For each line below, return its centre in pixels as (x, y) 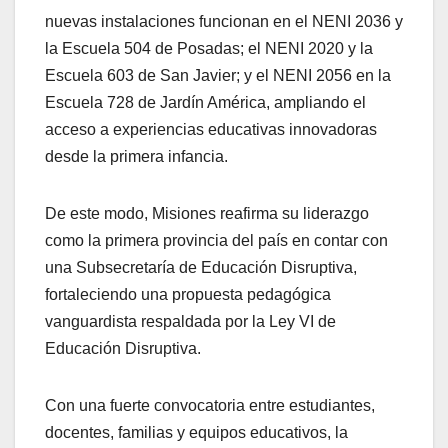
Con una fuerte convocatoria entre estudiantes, (210, 406)
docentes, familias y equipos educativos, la (196, 433)
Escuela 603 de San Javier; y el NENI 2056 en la (218, 76)
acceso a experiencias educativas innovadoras (211, 130)
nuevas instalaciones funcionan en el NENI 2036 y (224, 22)
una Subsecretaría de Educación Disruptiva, (201, 268)
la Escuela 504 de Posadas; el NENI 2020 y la (209, 49)
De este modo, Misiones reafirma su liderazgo (207, 214)
